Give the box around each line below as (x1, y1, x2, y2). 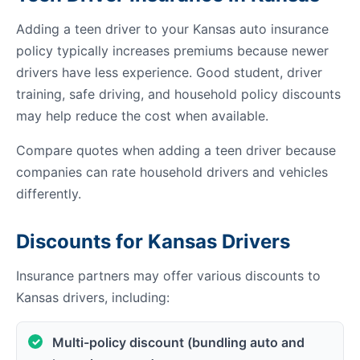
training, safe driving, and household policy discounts (16, 86, 341, 102)
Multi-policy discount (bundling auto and (52, 334, 305, 350)
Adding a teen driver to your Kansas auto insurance (16, 21, 329, 37)
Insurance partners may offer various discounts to (16, 268, 321, 284)
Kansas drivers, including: (16, 289, 170, 305)
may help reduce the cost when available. (16, 108, 268, 124)
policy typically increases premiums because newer (16, 43, 329, 59)
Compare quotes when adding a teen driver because (16, 142, 336, 158)
